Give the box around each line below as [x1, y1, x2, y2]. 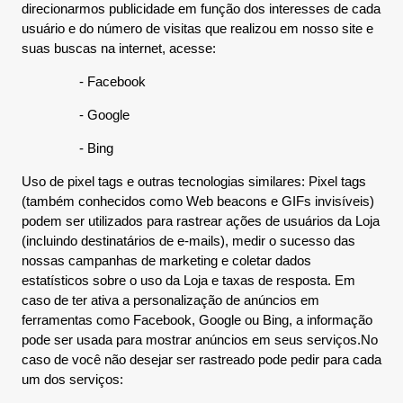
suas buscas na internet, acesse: [22, 40, 216, 56]
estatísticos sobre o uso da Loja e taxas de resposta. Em [22, 273, 355, 288]
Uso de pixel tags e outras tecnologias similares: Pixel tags [22, 174, 366, 189]
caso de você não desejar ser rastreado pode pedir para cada [22, 352, 381, 367]
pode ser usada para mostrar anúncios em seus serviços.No [22, 332, 378, 347]
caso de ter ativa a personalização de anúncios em [22, 292, 319, 308]
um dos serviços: [22, 372, 123, 387]
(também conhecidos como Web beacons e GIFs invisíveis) [22, 193, 374, 209]
